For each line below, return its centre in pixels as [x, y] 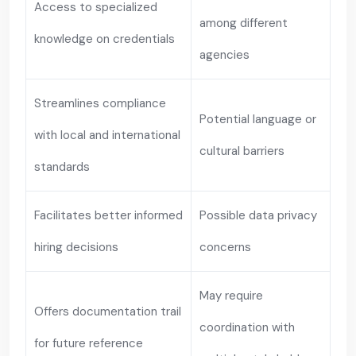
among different [244, 23]
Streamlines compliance [100, 103]
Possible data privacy [258, 215]
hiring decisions [76, 247]
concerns [225, 247]
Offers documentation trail [108, 311]
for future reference [89, 343]
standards [62, 167]
